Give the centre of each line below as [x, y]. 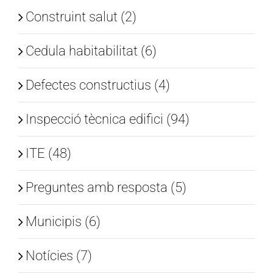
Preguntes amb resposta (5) [106, 187]
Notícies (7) [59, 256]
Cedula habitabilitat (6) [91, 51]
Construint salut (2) [81, 17]
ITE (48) [48, 153]
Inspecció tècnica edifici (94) [108, 119]
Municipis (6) [63, 222]
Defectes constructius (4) [98, 85]
